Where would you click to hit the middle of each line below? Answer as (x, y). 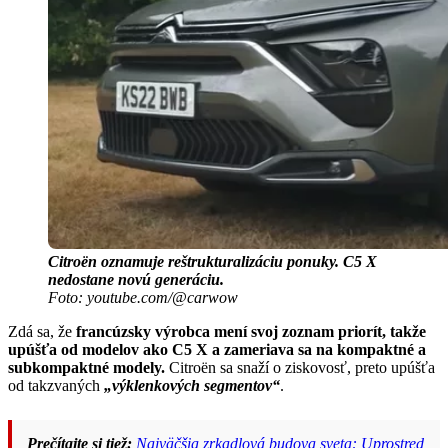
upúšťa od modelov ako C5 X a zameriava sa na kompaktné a (217, 350)
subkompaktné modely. (86, 368)
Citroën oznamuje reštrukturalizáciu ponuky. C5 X (212, 262)
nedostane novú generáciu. (136, 280)
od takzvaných (56, 386)
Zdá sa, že (40, 332)
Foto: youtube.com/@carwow (143, 298)
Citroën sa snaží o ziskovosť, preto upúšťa (300, 368)
